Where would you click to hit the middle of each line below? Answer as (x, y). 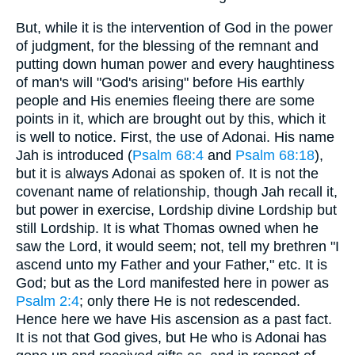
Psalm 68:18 (275, 155)
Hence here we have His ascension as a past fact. (174, 319)
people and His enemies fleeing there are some (165, 100)
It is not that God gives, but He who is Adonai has (171, 337)
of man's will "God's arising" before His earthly (160, 82)
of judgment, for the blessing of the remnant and (167, 46)
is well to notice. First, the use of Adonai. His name (175, 137)
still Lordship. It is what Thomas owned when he (167, 228)
